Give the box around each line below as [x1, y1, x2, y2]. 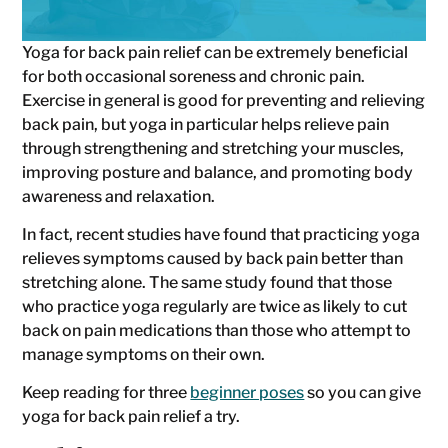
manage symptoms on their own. [22, 345, 266, 365]
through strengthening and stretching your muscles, [22, 138, 405, 158]
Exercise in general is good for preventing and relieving [22, 90, 426, 110]
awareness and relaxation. [22, 186, 216, 206]
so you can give [304, 383, 422, 403]
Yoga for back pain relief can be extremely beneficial [22, 42, 409, 62]
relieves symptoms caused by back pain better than [22, 249, 404, 269]
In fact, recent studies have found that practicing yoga [22, 225, 421, 245]
